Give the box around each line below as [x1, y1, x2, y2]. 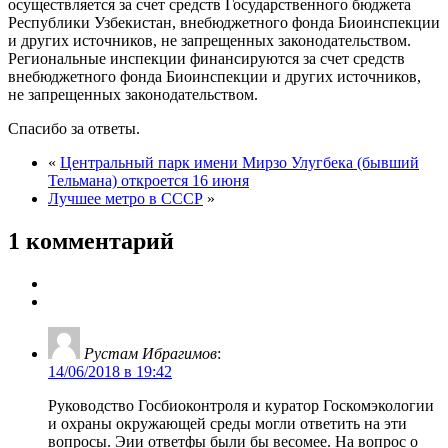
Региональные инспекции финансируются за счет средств [8, 50, 405, 68]
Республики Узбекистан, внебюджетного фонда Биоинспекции [8, 14, 440, 32]
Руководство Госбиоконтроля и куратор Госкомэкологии [48, 396, 434, 414]
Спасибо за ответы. [8, 120, 140, 138]
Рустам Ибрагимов [84, 344, 217, 362]
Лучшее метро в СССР [48, 190, 203, 208]
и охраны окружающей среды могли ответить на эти [48, 414, 407, 432]
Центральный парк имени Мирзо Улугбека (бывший [60, 154, 419, 172]
